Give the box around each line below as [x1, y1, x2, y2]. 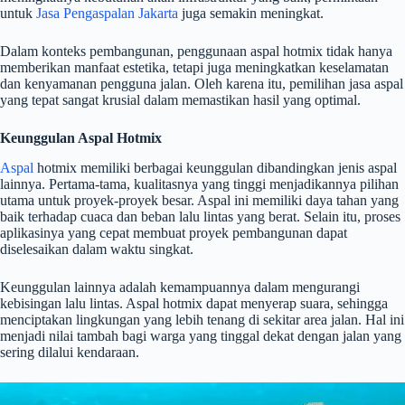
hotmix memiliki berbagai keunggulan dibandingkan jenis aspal [33, 159, 397, 175]
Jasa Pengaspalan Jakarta [36, 5, 178, 21]
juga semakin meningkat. [178, 5, 324, 21]
